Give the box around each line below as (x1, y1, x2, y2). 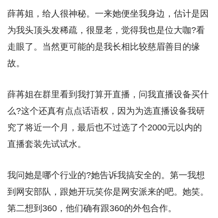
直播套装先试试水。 (7, 139, 86, 149)
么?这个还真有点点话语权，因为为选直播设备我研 (7, 106, 205, 116)
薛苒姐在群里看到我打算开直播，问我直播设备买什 (7, 90, 209, 100)
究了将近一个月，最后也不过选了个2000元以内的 (7, 123, 202, 133)
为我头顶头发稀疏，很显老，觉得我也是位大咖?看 (7, 25, 205, 36)
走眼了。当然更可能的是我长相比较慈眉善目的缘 (7, 42, 200, 52)
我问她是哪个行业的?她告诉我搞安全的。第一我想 (7, 170, 205, 181)
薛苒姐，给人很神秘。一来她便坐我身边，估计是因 (7, 9, 209, 19)
